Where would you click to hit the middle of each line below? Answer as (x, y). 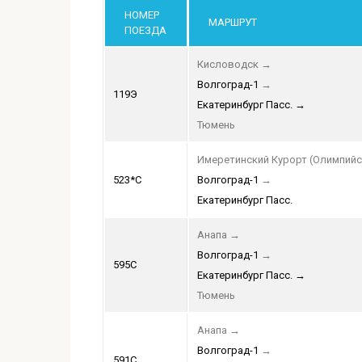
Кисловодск (228, 65)
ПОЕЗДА (145, 31)
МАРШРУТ (233, 23)
